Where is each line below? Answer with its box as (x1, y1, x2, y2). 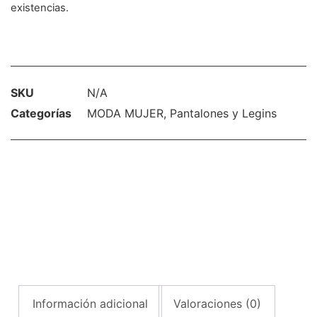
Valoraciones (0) (173, 296, 261, 311)
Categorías (11, 106, 71, 121)
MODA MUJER (87, 106, 163, 121)
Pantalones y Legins (170, 106, 277, 121)
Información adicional (33, 296, 149, 311)
